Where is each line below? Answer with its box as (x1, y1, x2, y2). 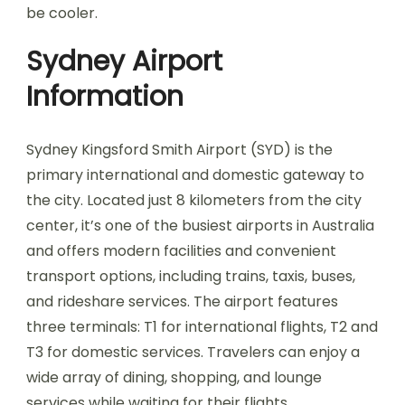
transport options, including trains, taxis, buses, (26, 266, 355, 287)
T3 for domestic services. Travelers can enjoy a (26, 342, 360, 363)
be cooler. (26, 3, 98, 24)
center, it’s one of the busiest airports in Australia (26, 215, 374, 236)
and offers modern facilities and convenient (26, 240, 336, 261)
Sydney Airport (26, 42, 222, 80)
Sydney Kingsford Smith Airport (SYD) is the (26, 139, 333, 160)
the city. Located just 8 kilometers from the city (26, 190, 362, 211)
